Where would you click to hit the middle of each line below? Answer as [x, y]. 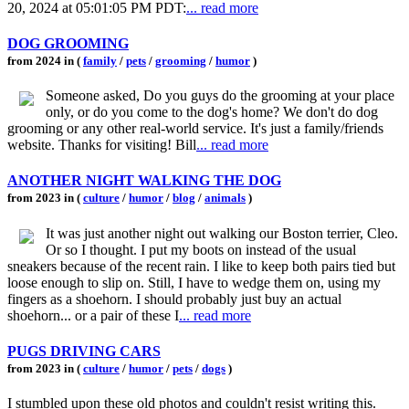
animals [225, 198]
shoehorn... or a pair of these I [93, 315]
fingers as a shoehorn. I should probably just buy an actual [174, 299]
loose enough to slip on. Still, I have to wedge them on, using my [194, 282]
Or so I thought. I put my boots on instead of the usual [201, 249]
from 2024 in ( [45, 60]
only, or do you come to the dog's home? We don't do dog [212, 112]
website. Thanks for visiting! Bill [102, 145]
